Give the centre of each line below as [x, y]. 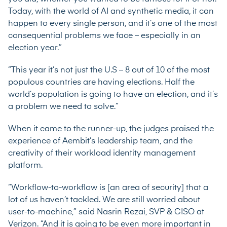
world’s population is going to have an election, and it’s [113, 94]
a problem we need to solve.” [63, 107]
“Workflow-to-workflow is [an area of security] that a [108, 188]
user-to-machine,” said [52, 212]
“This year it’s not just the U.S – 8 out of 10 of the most [109, 70]
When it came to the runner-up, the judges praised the [111, 129]
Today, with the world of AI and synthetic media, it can [111, 11]
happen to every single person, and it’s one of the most [113, 24]
